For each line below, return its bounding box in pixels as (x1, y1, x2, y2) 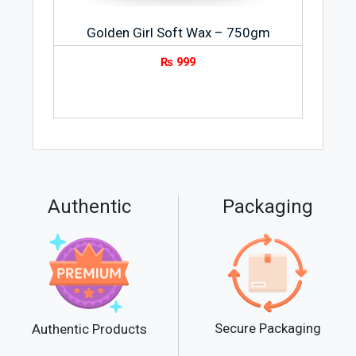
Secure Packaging (214, 320, 321, 337)
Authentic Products (31, 320, 147, 337)
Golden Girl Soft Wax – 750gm (86, 24, 270, 41)
